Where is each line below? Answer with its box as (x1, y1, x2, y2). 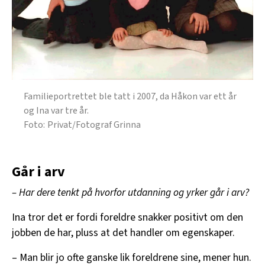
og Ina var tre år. (24, 104, 89, 118)
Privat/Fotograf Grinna (47, 118, 141, 132)
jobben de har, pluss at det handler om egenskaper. (12, 225, 235, 241)
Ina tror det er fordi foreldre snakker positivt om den (12, 210, 243, 225)
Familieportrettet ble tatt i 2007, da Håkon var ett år (24, 90, 237, 104)
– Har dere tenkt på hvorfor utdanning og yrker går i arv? (12, 185, 249, 201)
